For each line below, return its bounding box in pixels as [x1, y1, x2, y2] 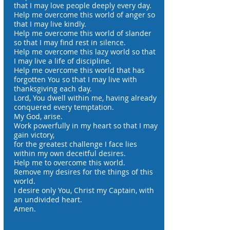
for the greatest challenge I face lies [14, 139, 137, 149]
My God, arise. [14, 111, 63, 121]
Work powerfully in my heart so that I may [14, 121, 158, 130]
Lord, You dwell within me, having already [14, 93, 157, 103]
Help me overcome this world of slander [14, 28, 151, 38]
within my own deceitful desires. [14, 148, 126, 158]
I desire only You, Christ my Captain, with [14, 185, 154, 195]
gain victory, [14, 130, 54, 140]
